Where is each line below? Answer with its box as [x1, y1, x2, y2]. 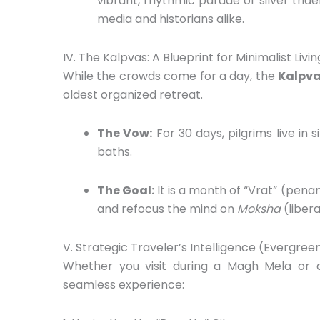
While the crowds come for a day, [63, 67, 253, 84]
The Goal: [97, 181, 155, 199]
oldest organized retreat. [63, 86, 203, 103]
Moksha [237, 200, 281, 217]
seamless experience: [63, 276, 184, 293]
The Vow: [97, 124, 153, 141]
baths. [97, 143, 132, 160]
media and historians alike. [97, 10, 244, 27]
